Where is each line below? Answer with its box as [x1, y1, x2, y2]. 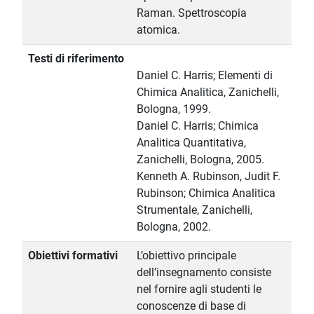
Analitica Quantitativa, [137, 136, 246, 150]
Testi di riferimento [28, 52, 124, 66]
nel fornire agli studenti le [137, 282, 261, 296]
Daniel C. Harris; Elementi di [137, 69, 273, 83]
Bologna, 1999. [137, 102, 211, 116]
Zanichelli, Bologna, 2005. [137, 153, 264, 167]
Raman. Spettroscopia [137, 6, 247, 20]
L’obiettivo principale [137, 249, 236, 263]
